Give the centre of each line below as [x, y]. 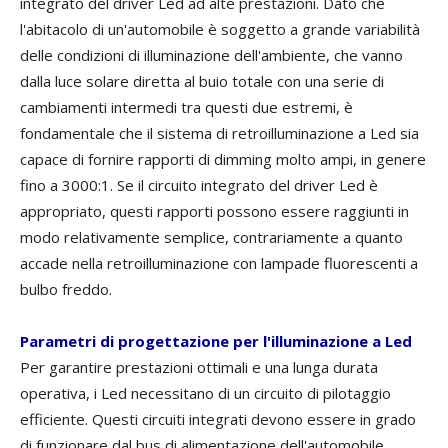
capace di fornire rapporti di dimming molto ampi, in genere [223, 159]
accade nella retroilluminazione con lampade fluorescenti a [219, 263]
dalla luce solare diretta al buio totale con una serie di [202, 81]
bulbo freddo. [66, 289]
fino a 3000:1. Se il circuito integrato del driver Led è [199, 185]
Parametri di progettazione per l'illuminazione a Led [216, 341]
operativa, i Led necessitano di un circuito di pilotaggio [205, 393]
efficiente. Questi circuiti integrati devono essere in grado [218, 419]
